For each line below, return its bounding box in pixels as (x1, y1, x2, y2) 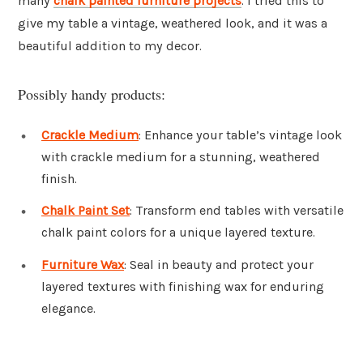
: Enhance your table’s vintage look (139, 126, 342, 143)
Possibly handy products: (18, 83, 165, 104)
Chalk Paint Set (41, 203, 130, 219)
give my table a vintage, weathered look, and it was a (18, 15, 327, 32)
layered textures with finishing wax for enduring (41, 279, 324, 295)
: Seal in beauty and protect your (124, 257, 314, 273)
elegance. (41, 301, 96, 317)
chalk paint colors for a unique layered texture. (41, 224, 315, 241)
